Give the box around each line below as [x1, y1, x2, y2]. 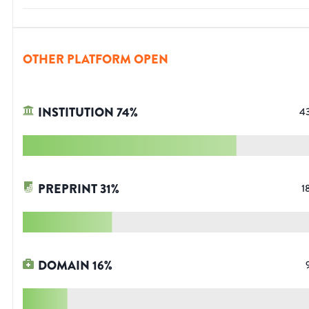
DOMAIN [38, 257, 90, 275]
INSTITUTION [38, 103, 114, 122]
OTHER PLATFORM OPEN [23, 50, 168, 69]
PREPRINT [38, 180, 97, 199]
